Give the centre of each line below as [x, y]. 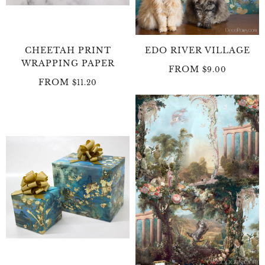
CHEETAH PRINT [68, 50]
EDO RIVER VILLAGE [197, 50]
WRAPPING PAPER [68, 63]
